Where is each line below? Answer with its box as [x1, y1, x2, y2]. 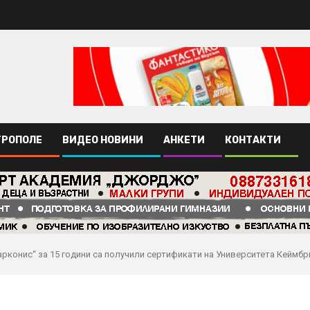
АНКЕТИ [163, 134, 205, 147]
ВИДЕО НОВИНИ [62, 134, 143, 147]
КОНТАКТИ [225, 134, 281, 147]
